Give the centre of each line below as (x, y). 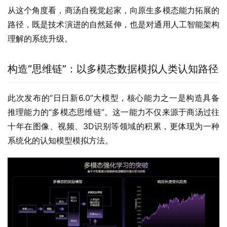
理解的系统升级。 (40, 39)
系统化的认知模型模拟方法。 (60, 141)
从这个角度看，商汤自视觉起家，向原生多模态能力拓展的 (113, 10)
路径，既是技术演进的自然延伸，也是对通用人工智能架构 (113, 25)
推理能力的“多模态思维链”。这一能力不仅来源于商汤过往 (113, 112)
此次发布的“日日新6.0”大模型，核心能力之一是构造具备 (113, 98)
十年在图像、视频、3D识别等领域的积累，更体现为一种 (113, 126)
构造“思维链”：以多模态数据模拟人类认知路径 (113, 69)
